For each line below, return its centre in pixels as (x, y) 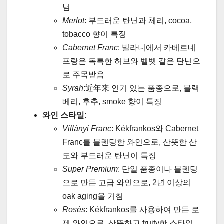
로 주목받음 (83, 74)
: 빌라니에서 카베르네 (157, 47)
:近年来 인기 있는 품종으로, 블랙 (141, 88)
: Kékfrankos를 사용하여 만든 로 (142, 209)
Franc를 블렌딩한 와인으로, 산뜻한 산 (130, 142)
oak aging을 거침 (93, 196)
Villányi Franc (87, 128)
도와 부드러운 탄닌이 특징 (109, 155)
